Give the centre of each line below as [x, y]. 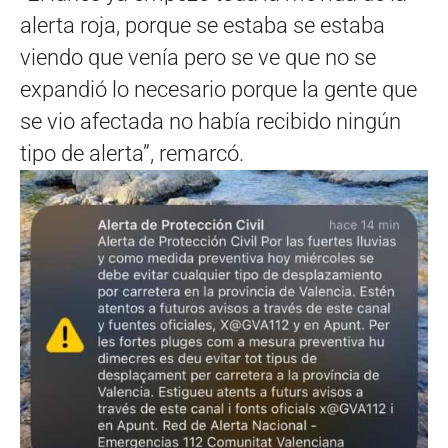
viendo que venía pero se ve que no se [198, 58]
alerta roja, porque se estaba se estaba [202, 26]
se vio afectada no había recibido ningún [210, 122]
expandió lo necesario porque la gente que [218, 90]
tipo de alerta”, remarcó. [132, 154]
